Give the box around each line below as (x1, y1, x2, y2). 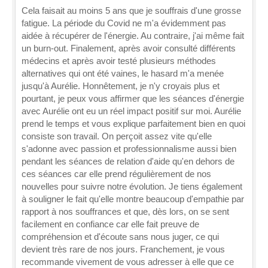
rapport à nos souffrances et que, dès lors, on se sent (22, 206, 229, 217)
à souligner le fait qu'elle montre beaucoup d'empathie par (22, 194, 244, 204)
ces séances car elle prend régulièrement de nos (22, 169, 211, 179)
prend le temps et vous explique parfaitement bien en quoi (22, 118, 245, 129)
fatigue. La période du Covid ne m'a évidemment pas (22, 18, 226, 28)
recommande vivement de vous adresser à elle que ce (22, 257, 234, 267)
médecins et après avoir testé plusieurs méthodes (22, 56, 216, 66)
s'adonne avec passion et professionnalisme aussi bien (22, 144, 236, 154)
